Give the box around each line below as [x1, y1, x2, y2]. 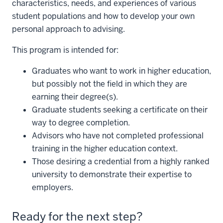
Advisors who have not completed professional [32, 130, 204, 141]
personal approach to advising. [12, 23, 125, 34]
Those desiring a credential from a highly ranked [32, 156, 210, 167]
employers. [32, 182, 73, 193]
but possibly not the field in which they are [32, 78, 187, 89]
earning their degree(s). [32, 91, 118, 102]
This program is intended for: [12, 44, 118, 55]
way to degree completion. [32, 117, 130, 128]
